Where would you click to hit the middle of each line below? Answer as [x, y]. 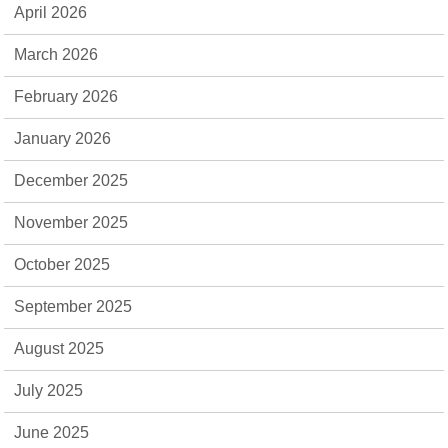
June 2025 [52, 432]
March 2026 [56, 54]
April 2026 [51, 12]
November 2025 [71, 222]
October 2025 [62, 264]
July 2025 [49, 390]
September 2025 [73, 306]
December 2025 [71, 180]
